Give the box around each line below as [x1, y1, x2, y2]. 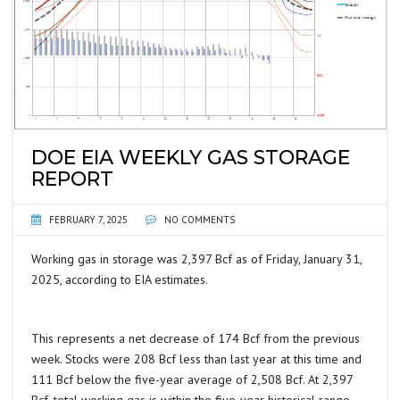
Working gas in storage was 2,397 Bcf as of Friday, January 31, [31, 251, 362, 268]
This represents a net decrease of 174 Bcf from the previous [31, 330, 360, 347]
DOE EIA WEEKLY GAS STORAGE [31, 146, 350, 171]
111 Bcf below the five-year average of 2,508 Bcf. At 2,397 [31, 371, 353, 388]
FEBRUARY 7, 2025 [49, 213, 128, 227]
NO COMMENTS [162, 213, 235, 227]
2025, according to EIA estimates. [31, 271, 208, 288]
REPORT [31, 167, 113, 192]
